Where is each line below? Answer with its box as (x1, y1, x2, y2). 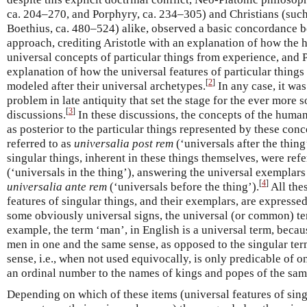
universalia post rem (74, 136, 173, 150)
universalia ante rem (7, 180, 107, 193)
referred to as (7, 136, 74, 150)
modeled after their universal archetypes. (7, 79, 206, 93)
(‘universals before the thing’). (107, 180, 259, 193)
